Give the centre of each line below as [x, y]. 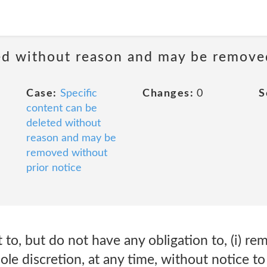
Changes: [168, 94]
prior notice [54, 168]
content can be [62, 108]
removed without [67, 153]
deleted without [63, 123]
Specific [78, 94]
